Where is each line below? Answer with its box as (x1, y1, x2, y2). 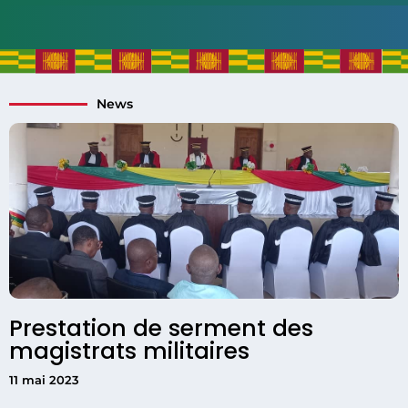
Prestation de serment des (9, 311, 313, 344)
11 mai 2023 (9, 372, 79, 387)
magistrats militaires (9, 334, 250, 367)
